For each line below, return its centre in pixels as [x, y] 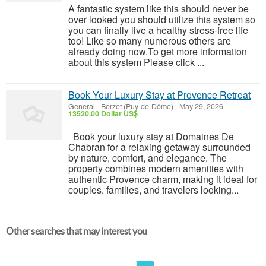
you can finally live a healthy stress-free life [158, 30]
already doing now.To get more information [158, 51]
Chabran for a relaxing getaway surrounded [159, 147]
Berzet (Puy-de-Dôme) [137, 106]
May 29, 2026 [200, 106]
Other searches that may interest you [77, 231]
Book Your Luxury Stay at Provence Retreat [159, 95]
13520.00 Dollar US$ [103, 113]
